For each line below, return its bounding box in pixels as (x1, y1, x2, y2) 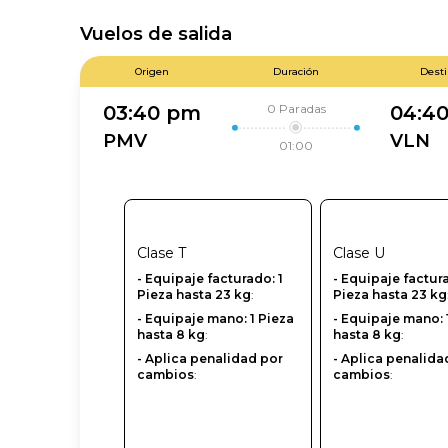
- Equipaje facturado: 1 (137, 271, 283, 287)
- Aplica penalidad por (137, 351, 283, 367)
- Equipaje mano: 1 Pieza (137, 311, 294, 327)
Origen (135, 65, 169, 78)
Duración (273, 65, 319, 78)
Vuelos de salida (80, 23, 232, 45)
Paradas (278, 100, 326, 116)
